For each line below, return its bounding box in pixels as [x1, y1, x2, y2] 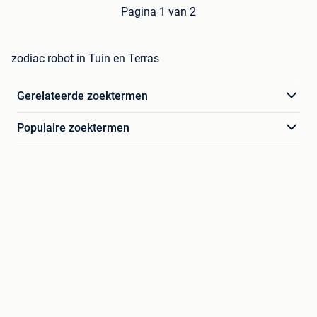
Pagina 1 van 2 [121, 4, 196, 18]
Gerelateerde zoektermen [17, 88, 148, 103]
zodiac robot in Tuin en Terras [11, 51, 159, 65]
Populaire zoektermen [17, 120, 129, 134]
